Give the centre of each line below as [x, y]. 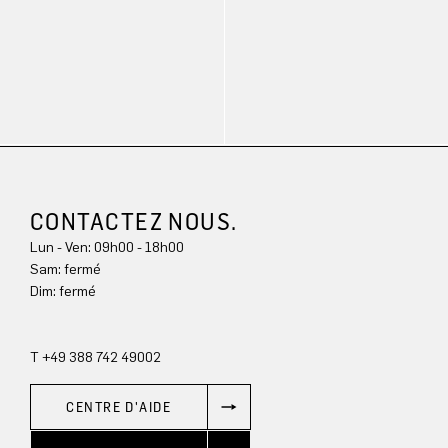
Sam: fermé [65, 269]
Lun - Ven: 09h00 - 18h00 [107, 247]
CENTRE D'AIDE [119, 407]
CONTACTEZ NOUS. [134, 221]
